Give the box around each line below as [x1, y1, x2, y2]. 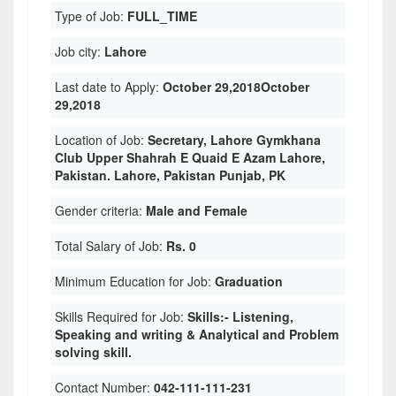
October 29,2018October [163, 78, 309, 95]
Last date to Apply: [55, 78, 163, 95]
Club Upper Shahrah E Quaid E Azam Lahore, [55, 148, 325, 166]
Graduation [215, 272, 283, 290]
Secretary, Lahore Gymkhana [148, 131, 321, 148]
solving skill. [55, 343, 132, 361]
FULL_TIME [127, 7, 197, 25]
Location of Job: [55, 131, 148, 148]
